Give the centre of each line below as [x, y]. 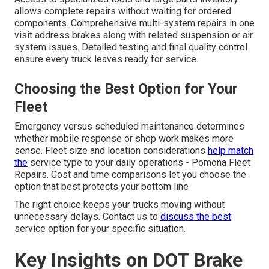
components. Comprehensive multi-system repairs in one [134, 23]
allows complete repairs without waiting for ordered [123, 11]
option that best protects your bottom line [101, 187]
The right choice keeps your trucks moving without [119, 205]
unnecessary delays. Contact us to [87, 217]
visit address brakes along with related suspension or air [134, 35]
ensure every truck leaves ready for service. [106, 59]
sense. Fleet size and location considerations [111, 151]
